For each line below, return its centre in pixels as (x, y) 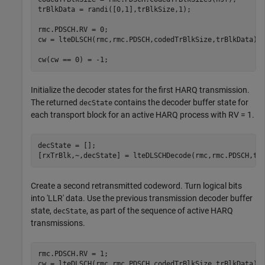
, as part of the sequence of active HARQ (160, 211)
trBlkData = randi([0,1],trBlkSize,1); (114, 9)
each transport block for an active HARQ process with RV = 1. (143, 115)
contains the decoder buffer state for (180, 103)
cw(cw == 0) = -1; (73, 59)
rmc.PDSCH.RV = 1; (73, 253)
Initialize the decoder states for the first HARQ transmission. (140, 90)
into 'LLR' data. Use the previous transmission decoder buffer (142, 198)
